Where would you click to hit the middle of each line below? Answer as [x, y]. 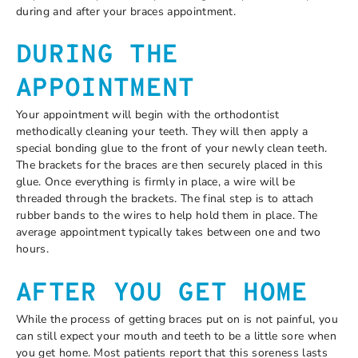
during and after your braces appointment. [126, 11]
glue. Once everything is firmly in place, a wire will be [155, 182]
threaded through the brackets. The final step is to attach [165, 199]
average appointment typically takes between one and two [169, 232]
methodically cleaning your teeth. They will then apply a [162, 131]
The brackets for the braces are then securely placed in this [170, 165]
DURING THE [97, 56]
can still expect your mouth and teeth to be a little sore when [176, 336]
